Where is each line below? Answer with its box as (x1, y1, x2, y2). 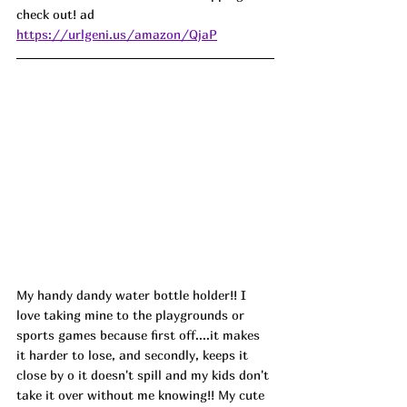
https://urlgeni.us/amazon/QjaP (16, 26, 217, 43)
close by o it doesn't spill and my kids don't (16, 366, 273, 382)
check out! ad (16, 6, 98, 23)
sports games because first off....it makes (16, 326, 263, 342)
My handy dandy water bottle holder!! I (16, 286, 250, 303)
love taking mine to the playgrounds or (16, 306, 248, 323)
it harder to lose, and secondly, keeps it (16, 346, 252, 362)
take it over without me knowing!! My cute (16, 386, 268, 402)
